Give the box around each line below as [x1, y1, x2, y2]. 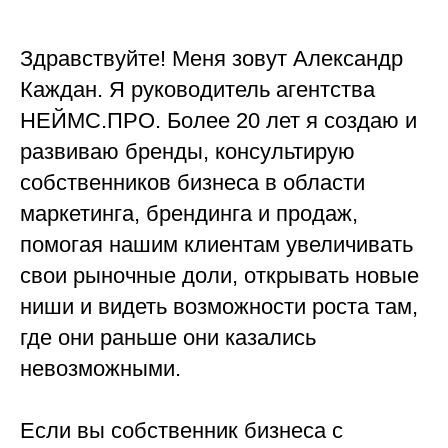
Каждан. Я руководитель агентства [20, 76, 375, 102]
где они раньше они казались [20, 324, 316, 350]
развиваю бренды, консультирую [20, 138, 355, 164]
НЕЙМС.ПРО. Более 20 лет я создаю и [20, 107, 417, 133]
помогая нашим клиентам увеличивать [20, 231, 413, 257]
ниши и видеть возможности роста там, [20, 293, 418, 319]
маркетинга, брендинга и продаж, [20, 200, 358, 226]
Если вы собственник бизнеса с [20, 417, 343, 443]
